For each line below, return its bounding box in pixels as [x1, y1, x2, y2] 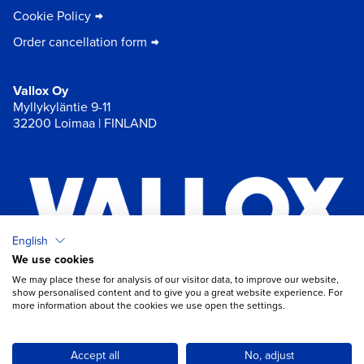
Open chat [179, 336, 239, 354]
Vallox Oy [13, 80, 68, 100]
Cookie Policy [13, 6, 91, 25]
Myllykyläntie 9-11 [13, 97, 110, 116]
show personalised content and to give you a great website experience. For [12, 285, 343, 300]
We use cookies [12, 251, 94, 267]
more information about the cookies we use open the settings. [12, 298, 285, 313]
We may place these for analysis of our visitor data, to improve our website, [12, 272, 339, 287]
